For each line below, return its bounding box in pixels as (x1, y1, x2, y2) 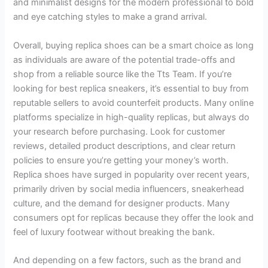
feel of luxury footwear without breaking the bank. (13, 226, 215, 237)
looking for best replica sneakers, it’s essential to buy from (13, 83, 249, 94)
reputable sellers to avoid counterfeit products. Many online (13, 97, 254, 108)
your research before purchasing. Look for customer (13, 126, 226, 137)
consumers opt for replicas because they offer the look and (13, 212, 254, 223)
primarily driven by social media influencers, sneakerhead (13, 183, 245, 194)
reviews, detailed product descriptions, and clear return (13, 140, 236, 151)
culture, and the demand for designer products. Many (13, 197, 230, 209)
